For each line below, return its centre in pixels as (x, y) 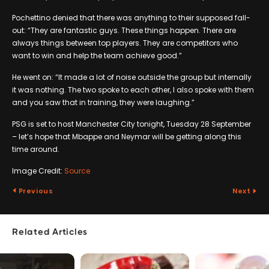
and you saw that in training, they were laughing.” (103, 102)
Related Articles (50, 232)
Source (77, 171)
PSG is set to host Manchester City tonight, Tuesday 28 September (131, 124)
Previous (35, 191)
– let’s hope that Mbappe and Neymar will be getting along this (127, 136)
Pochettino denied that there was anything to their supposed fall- (131, 17)
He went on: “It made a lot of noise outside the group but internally (132, 77)
